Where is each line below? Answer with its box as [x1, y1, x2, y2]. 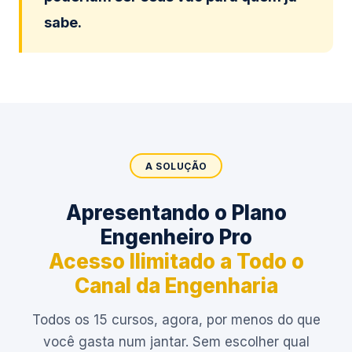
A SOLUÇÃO [145, 159, 207, 172]
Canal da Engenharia [74, 273, 278, 298]
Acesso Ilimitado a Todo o [48, 249, 304, 273]
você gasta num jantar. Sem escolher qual [42, 334, 310, 350]
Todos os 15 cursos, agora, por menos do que [31, 312, 321, 328]
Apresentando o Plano [65, 200, 287, 225]
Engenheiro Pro [100, 225, 252, 249]
